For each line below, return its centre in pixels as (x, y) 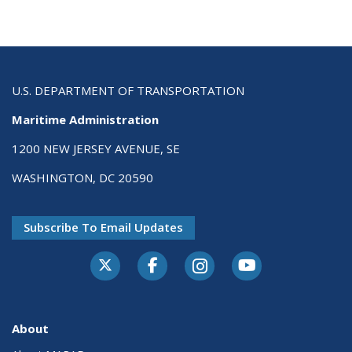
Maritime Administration (85, 120)
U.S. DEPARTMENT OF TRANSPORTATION (128, 91)
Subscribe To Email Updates (103, 227)
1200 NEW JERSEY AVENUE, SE (96, 149)
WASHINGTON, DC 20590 (82, 178)
